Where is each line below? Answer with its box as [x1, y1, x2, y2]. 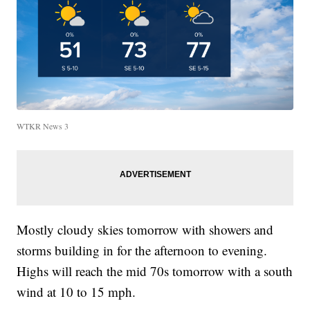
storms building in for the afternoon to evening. [17, 241, 268, 259]
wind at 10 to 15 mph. [17, 283, 136, 301]
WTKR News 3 [17, 120, 69, 132]
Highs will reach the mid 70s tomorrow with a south [17, 262, 293, 280]
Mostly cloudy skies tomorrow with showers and [17, 221, 274, 239]
